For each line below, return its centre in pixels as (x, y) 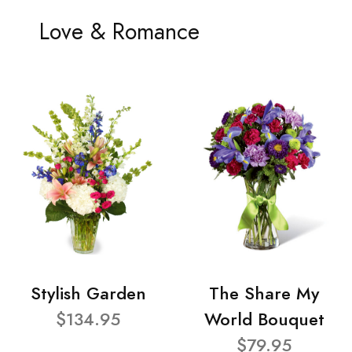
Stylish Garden (88, 294)
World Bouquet (264, 320)
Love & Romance (119, 31)
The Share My (264, 294)
